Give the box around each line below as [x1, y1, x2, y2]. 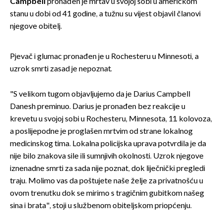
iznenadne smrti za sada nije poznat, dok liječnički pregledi [10, 164, 205, 174]
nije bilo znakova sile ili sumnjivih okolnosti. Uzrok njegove [10, 152, 204, 162]
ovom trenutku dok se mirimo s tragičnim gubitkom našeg [10, 189, 204, 199]
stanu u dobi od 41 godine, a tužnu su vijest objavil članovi [10, 9, 201, 19]
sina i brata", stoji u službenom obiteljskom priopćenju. [10, 201, 192, 211]
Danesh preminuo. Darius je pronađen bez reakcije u [10, 102, 185, 112]
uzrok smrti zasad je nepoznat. [10, 64, 112, 74]
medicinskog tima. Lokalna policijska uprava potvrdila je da [10, 139, 206, 149]
